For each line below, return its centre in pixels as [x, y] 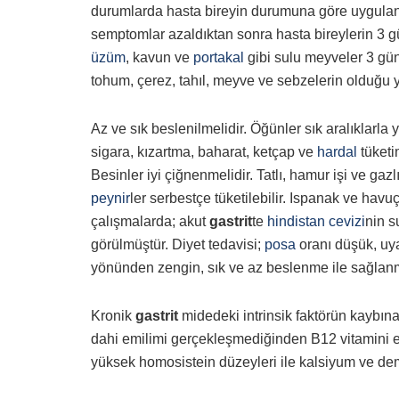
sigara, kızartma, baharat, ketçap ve [204, 152]
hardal [337, 152]
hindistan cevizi [316, 222]
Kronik [113, 316]
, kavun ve [159, 58]
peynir [110, 199]
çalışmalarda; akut [150, 222]
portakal [219, 58]
